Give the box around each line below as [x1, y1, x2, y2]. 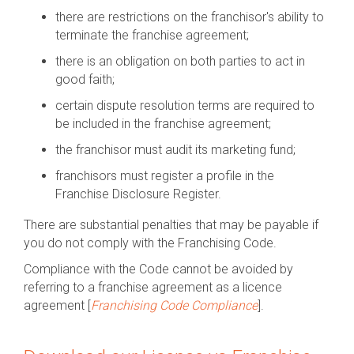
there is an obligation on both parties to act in [55, 54, 305, 69]
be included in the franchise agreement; [55, 116, 271, 131]
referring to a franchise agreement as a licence [24, 280, 282, 295]
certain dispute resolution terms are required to [55, 98, 314, 113]
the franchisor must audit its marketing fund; [55, 142, 296, 157]
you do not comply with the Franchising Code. [24, 235, 277, 250]
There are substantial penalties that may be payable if [24, 217, 318, 232]
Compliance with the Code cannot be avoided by [24, 262, 293, 277]
